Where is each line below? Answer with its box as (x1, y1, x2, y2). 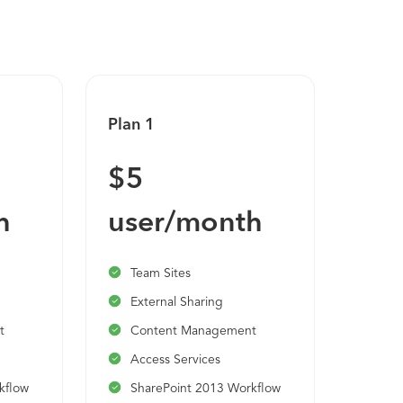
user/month (108, 210, 264, 238)
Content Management (130, 325, 257, 337)
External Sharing (130, 296, 224, 309)
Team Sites (130, 267, 192, 280)
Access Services (130, 354, 221, 366)
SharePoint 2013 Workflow (130, 382, 282, 395)
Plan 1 (108, 117, 156, 133)
